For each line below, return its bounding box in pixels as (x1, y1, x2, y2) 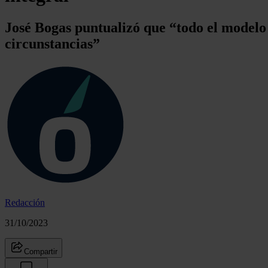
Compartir (24, 246, 57, 256)
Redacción (5, 197, 45, 208)
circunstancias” (5, 35, 100, 51)
